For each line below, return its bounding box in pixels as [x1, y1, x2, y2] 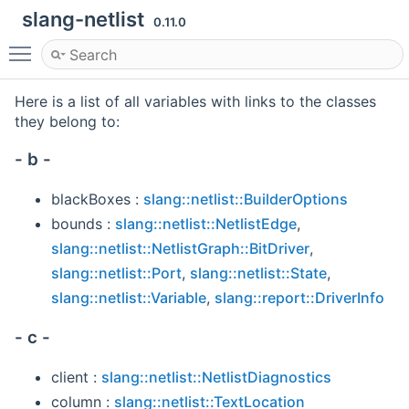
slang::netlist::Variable [51, 288, 206, 307]
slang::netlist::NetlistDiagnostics [101, 368, 331, 387]
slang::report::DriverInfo [215, 288, 384, 307]
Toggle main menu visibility [40, 37, 228, 55]
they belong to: [15, 112, 120, 131]
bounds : [51, 214, 115, 233]
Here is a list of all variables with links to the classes [15, 92, 376, 111]
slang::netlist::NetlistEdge [115, 214, 297, 233]
